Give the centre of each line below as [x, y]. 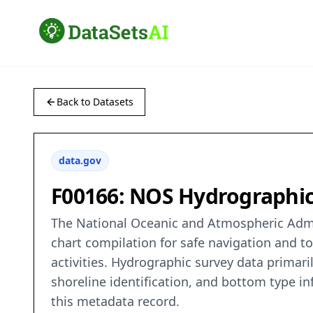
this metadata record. [115, 301]
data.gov [80, 161]
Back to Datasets [95, 102]
